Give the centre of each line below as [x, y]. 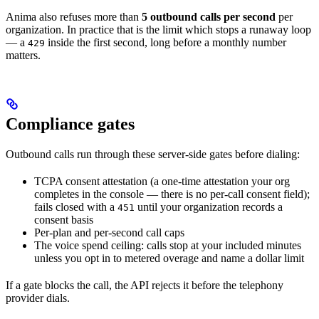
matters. [23, 55]
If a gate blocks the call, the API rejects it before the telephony [145, 285]
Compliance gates [70, 124]
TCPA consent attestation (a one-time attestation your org [162, 181]
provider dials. [38, 298]
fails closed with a [76, 206]
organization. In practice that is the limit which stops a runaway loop [158, 29]
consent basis [64, 219]
